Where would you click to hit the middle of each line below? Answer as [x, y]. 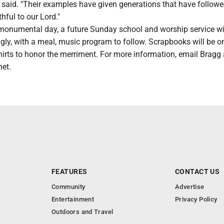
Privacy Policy [196, 199]
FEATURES [69, 171]
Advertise [190, 187]
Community [68, 187]
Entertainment [73, 199]
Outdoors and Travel [82, 212]
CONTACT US [197, 171]
